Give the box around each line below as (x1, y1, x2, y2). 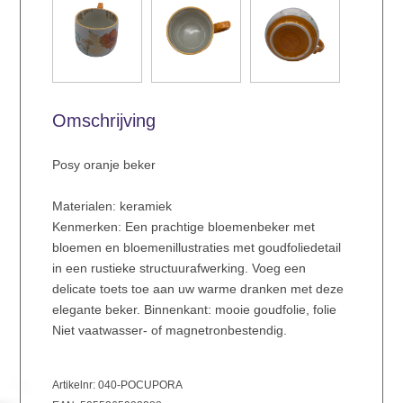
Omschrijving (51, 111, 156, 131)
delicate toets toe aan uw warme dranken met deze (51, 282, 344, 297)
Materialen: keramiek (51, 199, 172, 214)
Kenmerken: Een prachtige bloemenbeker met (51, 219, 315, 235)
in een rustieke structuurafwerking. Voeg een (51, 261, 306, 276)
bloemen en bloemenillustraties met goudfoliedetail (51, 240, 341, 255)
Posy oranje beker (51, 157, 156, 173)
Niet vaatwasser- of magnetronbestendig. (51, 323, 287, 338)
